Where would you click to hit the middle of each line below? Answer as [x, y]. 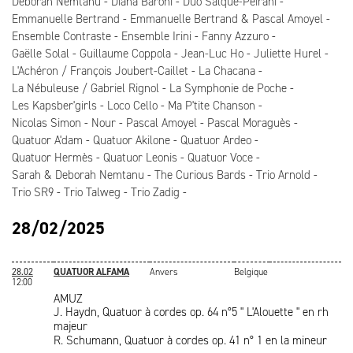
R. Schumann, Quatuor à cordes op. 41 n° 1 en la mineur [190, 340]
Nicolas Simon [46, 123]
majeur [71, 326]
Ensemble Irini [156, 36]
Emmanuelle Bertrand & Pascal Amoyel [227, 19]
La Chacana [227, 71]
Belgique [251, 272]
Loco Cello [132, 106]
